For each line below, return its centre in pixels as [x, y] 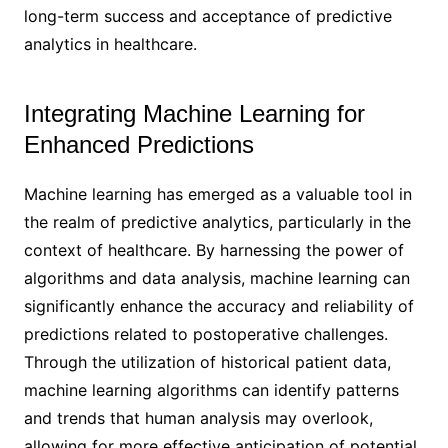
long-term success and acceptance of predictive [207, 15]
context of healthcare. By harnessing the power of [213, 249]
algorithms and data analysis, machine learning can [216, 277]
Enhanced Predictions [138, 144]
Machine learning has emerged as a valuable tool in [217, 193]
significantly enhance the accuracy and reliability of [218, 305]
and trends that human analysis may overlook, [198, 417]
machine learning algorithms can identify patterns [211, 389]
